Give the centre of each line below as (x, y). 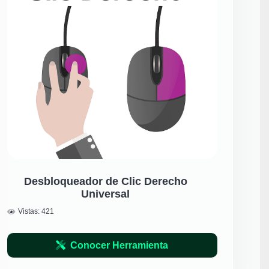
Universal (106, 194)
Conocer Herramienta (119, 245)
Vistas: (30, 212)
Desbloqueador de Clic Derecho (105, 182)
